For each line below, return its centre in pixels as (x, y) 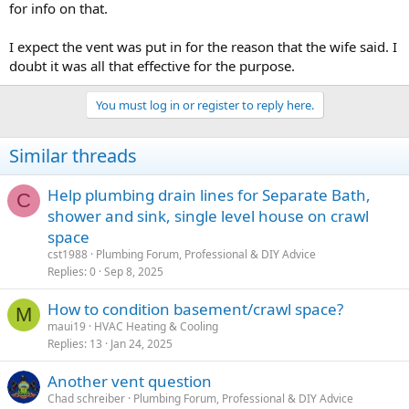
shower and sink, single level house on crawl (208, 216)
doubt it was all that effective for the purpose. (152, 66)
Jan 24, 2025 (142, 344)
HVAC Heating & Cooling (156, 326)
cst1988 (68, 254)
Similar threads (73, 156)
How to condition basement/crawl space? (195, 309)
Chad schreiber (86, 399)
